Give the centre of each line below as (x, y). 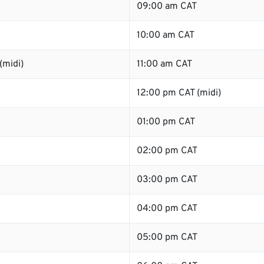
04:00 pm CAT (167, 209)
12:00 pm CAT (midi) (179, 93)
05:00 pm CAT (167, 237)
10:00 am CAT (166, 35)
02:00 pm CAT (167, 151)
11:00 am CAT (164, 64)
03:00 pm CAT (167, 180)
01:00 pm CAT (166, 122)
